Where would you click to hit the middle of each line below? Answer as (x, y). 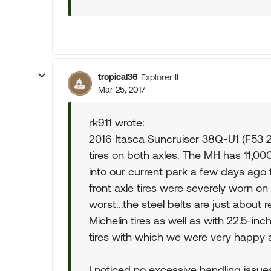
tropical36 (118, 77)
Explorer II (160, 77)
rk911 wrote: (117, 122)
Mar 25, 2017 (122, 90)
